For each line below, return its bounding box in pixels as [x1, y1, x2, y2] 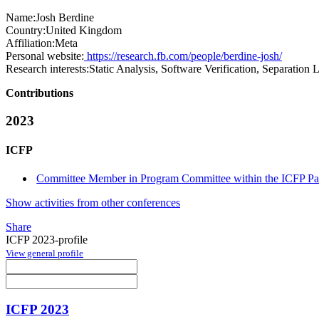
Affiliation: [6, 37, 55, 50]
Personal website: [6, 50, 84, 63]
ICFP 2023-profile [6, 233, 88, 246]
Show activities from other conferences [6, 196, 180, 209]
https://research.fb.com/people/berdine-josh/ [84, 50, 282, 63]
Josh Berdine [36, 11, 94, 24]
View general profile [6, 247, 83, 258]
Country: [6, 24, 46, 37]
